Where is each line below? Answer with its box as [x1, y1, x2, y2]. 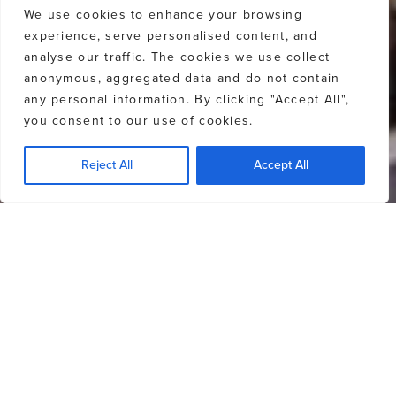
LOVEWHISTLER [128, 351, 267, 372]
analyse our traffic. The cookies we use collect [24, 49, 331, 65]
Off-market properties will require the [39, 324, 357, 346]
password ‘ [37, 351, 129, 372]
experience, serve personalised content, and [24, 28, 318, 43]
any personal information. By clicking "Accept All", [24, 92, 350, 107]
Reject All [80, 157, 133, 172]
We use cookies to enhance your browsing [24, 7, 302, 22]
